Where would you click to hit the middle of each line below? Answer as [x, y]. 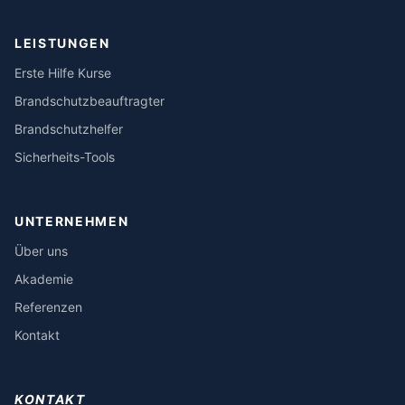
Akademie [44, 278]
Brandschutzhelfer [69, 128]
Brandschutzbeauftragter [89, 100]
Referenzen [48, 306]
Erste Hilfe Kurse [63, 72]
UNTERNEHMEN [72, 221]
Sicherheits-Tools [65, 156]
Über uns [41, 250]
